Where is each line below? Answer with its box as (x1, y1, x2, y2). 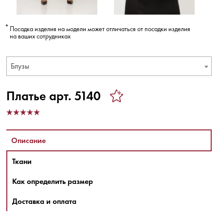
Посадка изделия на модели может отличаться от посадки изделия (10, 24, 190, 33)
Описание (11, 135, 46, 145)
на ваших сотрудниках (10, 32, 71, 40)
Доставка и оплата (12, 196, 76, 206)
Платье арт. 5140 (6, 88, 101, 104)
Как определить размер (12, 176, 93, 186)
